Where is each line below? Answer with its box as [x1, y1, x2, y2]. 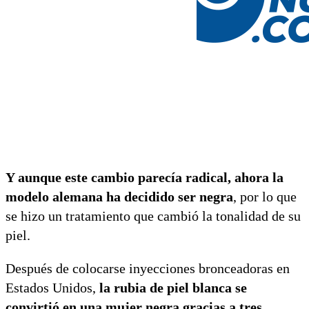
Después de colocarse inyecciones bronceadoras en [6, 260, 290, 276]
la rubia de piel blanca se [99, 279, 247, 295]
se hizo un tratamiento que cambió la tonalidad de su [6, 208, 301, 223]
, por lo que [233, 188, 297, 204]
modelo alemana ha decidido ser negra [6, 188, 233, 204]
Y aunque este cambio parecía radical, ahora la [6, 169, 283, 185]
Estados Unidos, [6, 279, 99, 295]
